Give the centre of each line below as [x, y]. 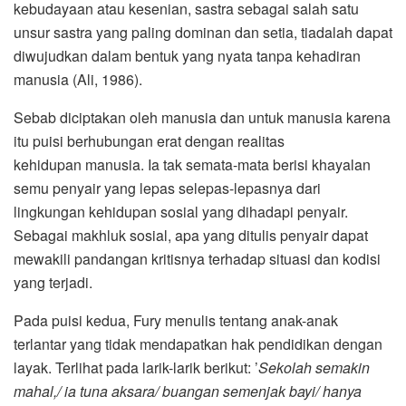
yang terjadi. [53, 282]
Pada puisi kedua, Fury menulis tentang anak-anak [176, 320]
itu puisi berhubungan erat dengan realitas [149, 140]
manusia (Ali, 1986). [78, 79]
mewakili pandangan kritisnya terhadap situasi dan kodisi [197, 258]
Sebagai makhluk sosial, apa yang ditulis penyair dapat [191, 235]
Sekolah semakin [314, 367]
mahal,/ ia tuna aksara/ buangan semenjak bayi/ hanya [188, 391]
